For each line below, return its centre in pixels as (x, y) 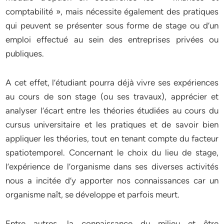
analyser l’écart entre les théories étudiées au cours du (112, 110)
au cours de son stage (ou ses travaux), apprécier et (112, 96)
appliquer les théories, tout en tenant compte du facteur (112, 138)
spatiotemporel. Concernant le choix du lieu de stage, (112, 152)
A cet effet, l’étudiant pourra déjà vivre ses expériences (112, 82)
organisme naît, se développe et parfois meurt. (93, 194)
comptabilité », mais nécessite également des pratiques (112, 11)
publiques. (25, 53)
